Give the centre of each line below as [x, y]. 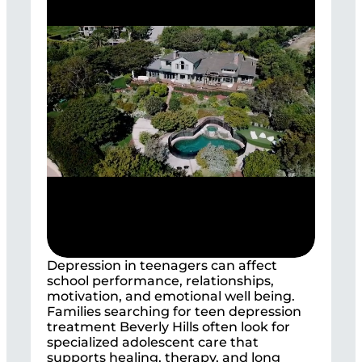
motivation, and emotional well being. [171, 296]
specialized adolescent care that [153, 342]
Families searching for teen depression [174, 311]
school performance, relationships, [160, 280]
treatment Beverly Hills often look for [168, 326]
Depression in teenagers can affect [162, 265]
